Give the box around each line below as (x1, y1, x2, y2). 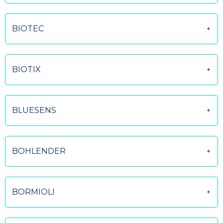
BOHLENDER (12, 146, 66, 156)
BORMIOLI (12, 187, 55, 197)
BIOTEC (12, 24, 44, 33)
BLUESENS (12, 106, 56, 115)
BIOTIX (12, 65, 41, 74)
